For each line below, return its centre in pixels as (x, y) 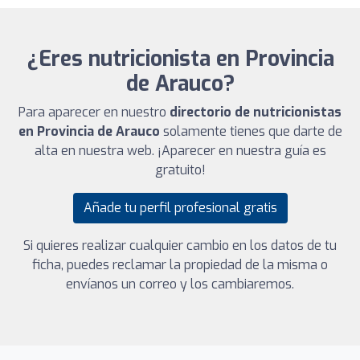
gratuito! (180, 170)
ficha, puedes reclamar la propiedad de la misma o (180, 264)
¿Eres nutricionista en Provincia (180, 59)
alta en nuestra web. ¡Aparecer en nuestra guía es (180, 150)
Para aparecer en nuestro (94, 112)
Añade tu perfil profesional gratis (180, 207)
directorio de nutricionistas (256, 112)
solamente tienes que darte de (251, 131)
